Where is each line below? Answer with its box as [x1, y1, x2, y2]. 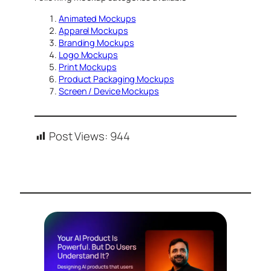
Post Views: [48, 128, 108, 144]
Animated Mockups [59, 12, 136, 24]
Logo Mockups [59, 48, 118, 60]
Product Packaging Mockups [59, 73, 174, 85]
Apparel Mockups [59, 24, 128, 36]
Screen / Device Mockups [59, 85, 159, 97]
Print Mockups [59, 60, 117, 73]
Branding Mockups [59, 36, 134, 48]
